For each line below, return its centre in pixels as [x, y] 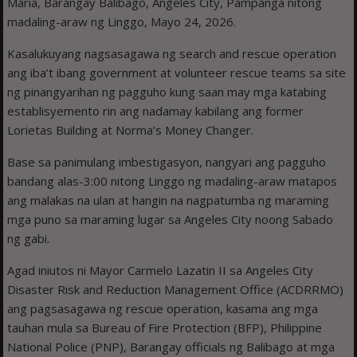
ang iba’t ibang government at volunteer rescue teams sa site [177, 73]
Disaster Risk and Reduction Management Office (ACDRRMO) [176, 290]
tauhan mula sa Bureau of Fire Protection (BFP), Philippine [165, 328]
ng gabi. [29, 239]
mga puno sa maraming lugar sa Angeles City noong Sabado [171, 220]
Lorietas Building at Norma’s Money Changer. [131, 130]
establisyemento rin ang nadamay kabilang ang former [156, 111]
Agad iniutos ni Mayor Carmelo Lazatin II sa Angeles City [161, 271]
